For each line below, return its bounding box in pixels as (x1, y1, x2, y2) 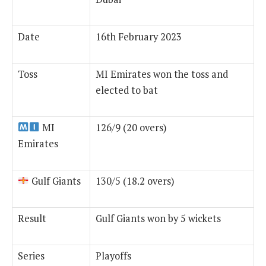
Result (18, 211, 46, 225)
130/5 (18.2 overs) (96, 174, 175, 188)
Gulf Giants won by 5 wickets (96, 211, 221, 225)
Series (18, 249, 45, 262)
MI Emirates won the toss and (96, 67, 228, 81)
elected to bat (96, 83, 158, 97)
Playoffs (96, 249, 131, 262)
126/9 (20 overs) (96, 121, 167, 134)
